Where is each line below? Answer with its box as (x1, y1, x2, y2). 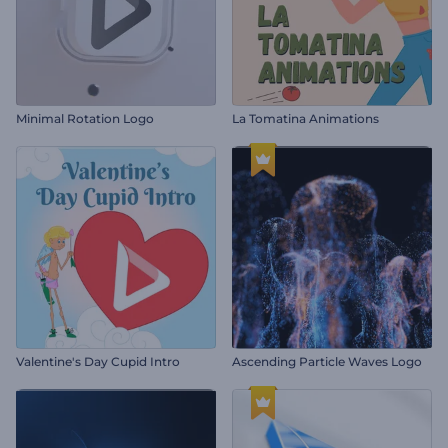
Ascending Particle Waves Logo (232, 354, 422, 370)
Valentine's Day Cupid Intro (16, 354, 180, 370)
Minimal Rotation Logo (16, 111, 154, 127)
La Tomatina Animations (232, 111, 379, 127)
